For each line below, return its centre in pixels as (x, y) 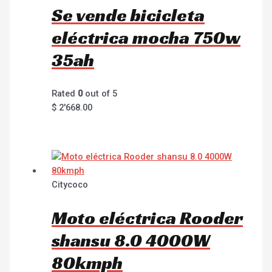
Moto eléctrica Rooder (148, 218)
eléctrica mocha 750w (146, 38)
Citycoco (70, 185)
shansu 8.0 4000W (131, 241)
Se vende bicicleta (128, 15)
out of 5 (100, 94)
